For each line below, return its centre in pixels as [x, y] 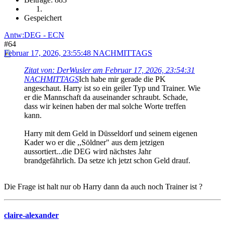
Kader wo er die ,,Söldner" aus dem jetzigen [94, 143]
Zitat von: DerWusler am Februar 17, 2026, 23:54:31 [109, 70]
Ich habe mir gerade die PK [122, 79]
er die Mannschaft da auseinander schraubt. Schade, [106, 97]
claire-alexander [31, 215]
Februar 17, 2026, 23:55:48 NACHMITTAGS [78, 53]
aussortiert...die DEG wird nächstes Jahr [88, 152]
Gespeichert [43, 18]
